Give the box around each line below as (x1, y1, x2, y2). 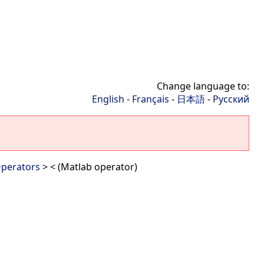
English (92, 93, 124, 105)
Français (132, 93, 169, 105)
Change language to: (157, 80, 249, 93)
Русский (213, 93, 249, 105)
